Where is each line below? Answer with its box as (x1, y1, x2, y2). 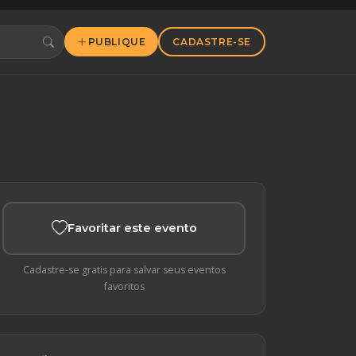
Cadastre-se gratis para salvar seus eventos (22, 263, 226, 277)
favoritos (103, 280, 145, 293)
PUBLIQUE (87, 36, 146, 48)
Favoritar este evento (67, 221, 197, 235)
